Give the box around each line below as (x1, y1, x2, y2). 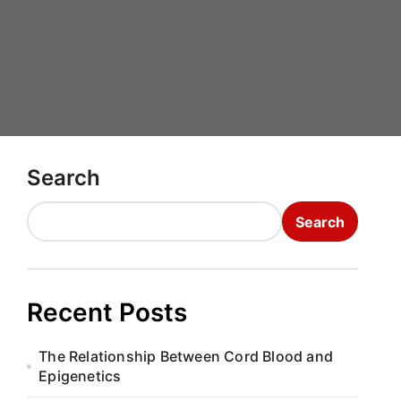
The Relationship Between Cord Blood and (38, 347, 334, 365)
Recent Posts (27, 297, 187, 328)
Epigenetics (38, 367, 122, 385)
